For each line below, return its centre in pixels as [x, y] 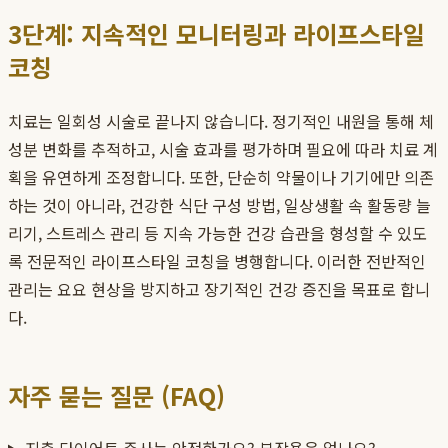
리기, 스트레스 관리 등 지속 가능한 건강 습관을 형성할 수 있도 [217, 233]
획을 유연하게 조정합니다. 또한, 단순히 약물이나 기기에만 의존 [221, 177]
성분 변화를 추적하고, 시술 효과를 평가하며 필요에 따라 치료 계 [223, 149]
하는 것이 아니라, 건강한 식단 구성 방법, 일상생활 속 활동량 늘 [219, 205]
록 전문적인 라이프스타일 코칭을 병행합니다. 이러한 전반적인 [217, 261]
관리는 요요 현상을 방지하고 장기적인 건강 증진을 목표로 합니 [219, 289]
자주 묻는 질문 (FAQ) [116, 396]
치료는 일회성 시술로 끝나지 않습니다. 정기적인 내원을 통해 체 [221, 121]
